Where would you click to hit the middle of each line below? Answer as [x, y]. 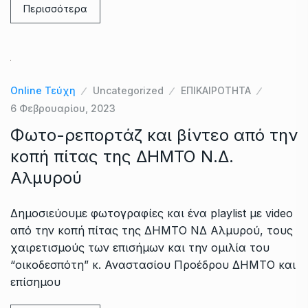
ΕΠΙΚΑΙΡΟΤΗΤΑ [216, 90]
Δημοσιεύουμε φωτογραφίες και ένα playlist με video [152, 213]
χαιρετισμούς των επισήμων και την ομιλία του [140, 247]
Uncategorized [128, 90]
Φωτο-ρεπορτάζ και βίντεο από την [154, 135]
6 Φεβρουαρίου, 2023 [63, 108]
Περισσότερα [55, 8]
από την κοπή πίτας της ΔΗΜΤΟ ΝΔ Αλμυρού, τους [152, 230]
